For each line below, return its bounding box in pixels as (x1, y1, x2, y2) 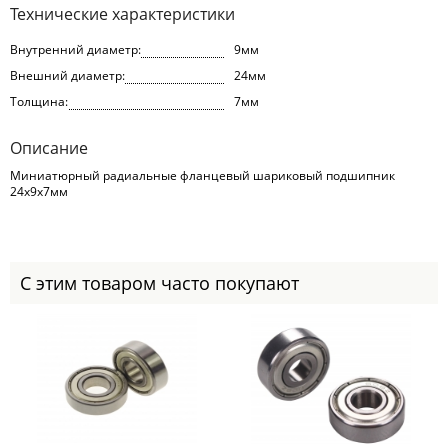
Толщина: (10, 93, 68, 110)
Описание (10, 137, 88, 159)
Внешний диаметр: (10, 67, 125, 84)
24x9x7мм (10, 183, 68, 200)
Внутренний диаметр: (10, 41, 141, 58)
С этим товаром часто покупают (20, 271, 299, 295)
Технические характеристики (10, 3, 235, 25)
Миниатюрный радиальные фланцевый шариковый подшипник (10, 167, 395, 184)
